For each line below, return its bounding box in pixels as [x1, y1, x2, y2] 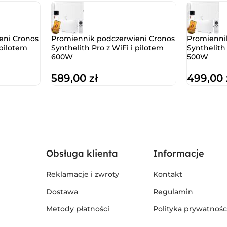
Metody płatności [46, 204, 109, 214]
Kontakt [153, 170, 182, 179]
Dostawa [46, 187, 78, 197]
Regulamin [153, 187, 193, 197]
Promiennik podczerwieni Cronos [51, 34, 175, 43]
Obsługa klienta [46, 147, 118, 160]
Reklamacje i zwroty [46, 170, 119, 179]
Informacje [153, 147, 204, 160]
